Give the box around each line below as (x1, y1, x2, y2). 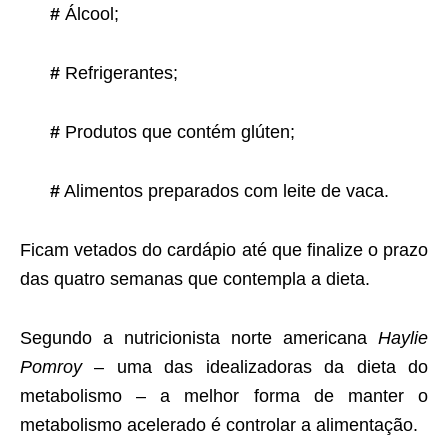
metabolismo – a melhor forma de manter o (20, 386, 428, 407)
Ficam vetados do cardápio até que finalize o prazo (20, 240, 428, 261)
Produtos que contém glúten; (60, 122, 295, 143)
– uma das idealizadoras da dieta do (82, 357, 428, 378)
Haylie (378, 328, 428, 349)
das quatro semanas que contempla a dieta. (20, 269, 370, 290)
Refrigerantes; (60, 63, 178, 84)
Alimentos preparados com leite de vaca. (60, 181, 389, 202)
